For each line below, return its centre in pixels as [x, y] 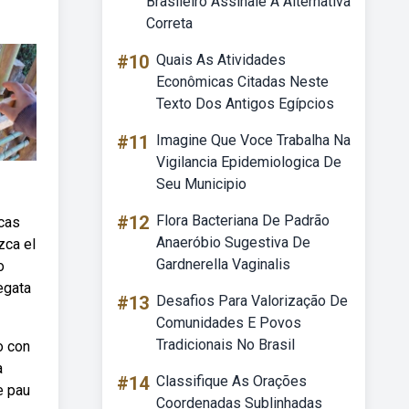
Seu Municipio [201, 184]
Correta [169, 23]
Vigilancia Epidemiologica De [249, 162]
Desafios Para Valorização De [252, 301]
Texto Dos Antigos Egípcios [245, 104]
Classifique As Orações [231, 381]
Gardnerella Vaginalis [223, 264]
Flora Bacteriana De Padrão [243, 220]
